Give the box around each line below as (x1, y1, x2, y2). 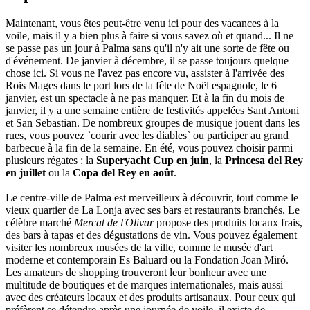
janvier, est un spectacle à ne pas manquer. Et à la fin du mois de (6, 91, 284, 104)
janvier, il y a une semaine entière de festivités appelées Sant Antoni (6, 104, 299, 116)
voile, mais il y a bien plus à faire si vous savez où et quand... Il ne (6, 29, 293, 42)
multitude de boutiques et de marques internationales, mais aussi (6, 278, 283, 291)
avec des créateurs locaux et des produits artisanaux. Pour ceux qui (6, 291, 295, 303)
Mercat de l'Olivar (74, 216, 154, 228)
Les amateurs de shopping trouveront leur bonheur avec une (6, 266, 266, 278)
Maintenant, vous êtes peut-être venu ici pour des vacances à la (6, 17, 279, 29)
